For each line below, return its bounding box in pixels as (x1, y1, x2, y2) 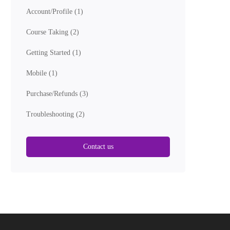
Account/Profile (26, 8, 74, 15)
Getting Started (26, 49, 72, 56)
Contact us (83, 143, 113, 150)
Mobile (26, 69, 49, 77)
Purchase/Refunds (26, 90, 80, 98)
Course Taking (26, 28, 70, 36)
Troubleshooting (26, 110, 76, 118)
